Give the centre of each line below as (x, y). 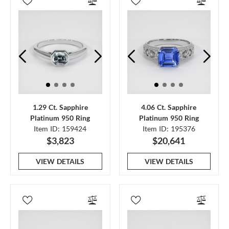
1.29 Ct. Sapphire (60, 107)
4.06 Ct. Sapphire (169, 107)
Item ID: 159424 (60, 128)
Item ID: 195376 (169, 128)
